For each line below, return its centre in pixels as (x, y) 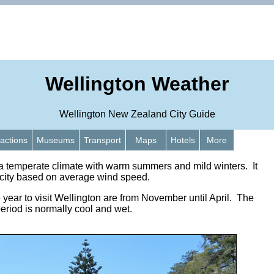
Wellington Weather (137, 84)
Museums (56, 140)
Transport (102, 140)
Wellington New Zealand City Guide (137, 114)
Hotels (183, 140)
